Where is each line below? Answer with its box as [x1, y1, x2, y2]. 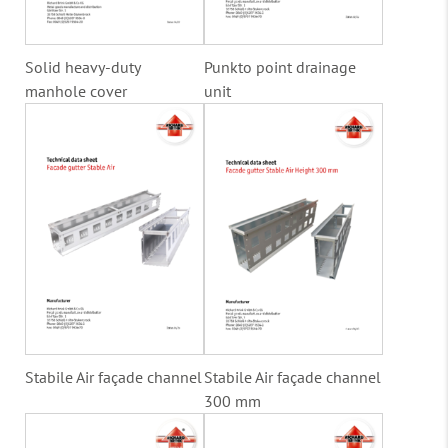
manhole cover [25, 80, 127, 101]
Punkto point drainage [204, 56, 356, 77]
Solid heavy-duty [25, 56, 140, 77]
